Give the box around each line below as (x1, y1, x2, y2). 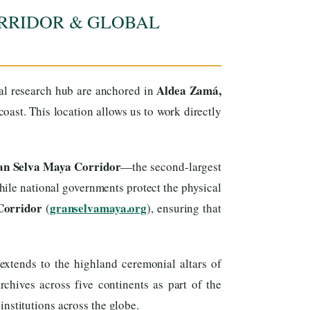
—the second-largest (120, 158, 222, 174)
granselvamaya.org (49, 199, 147, 217)
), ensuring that (147, 199, 221, 216)
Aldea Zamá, (156, 81, 222, 99)
